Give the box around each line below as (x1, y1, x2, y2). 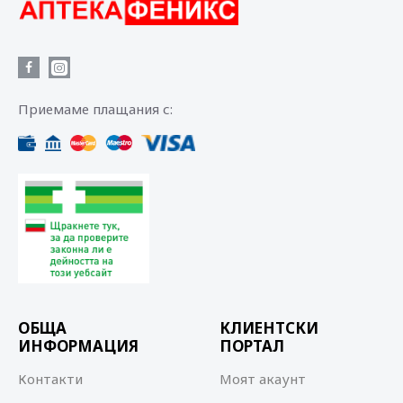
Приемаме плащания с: (18, 100, 173, 119)
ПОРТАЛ (219, 336, 284, 356)
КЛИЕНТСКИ (219, 318, 318, 338)
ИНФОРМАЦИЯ (18, 336, 139, 356)
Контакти (18, 370, 83, 388)
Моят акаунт (219, 370, 306, 388)
